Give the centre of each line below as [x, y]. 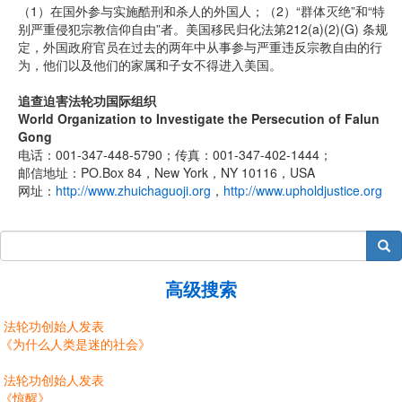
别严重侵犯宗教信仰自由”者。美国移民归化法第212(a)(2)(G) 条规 [203, 29]
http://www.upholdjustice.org [303, 190]
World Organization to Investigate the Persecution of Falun [199, 118]
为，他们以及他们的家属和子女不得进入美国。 [150, 65]
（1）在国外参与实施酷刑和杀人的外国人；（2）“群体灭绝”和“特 [201, 11]
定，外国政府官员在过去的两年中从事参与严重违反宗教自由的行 [200, 47]
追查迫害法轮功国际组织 [87, 100]
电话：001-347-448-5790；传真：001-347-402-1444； [175, 154]
